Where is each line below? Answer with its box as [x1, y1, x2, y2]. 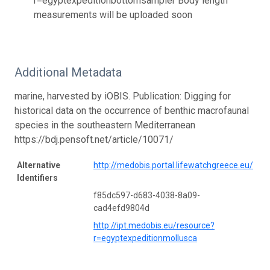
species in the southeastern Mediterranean [14, 119, 195, 131]
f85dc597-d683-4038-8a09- [93, 190, 200, 200]
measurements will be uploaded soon [34, 8, 192, 20]
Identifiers [17, 172, 58, 183]
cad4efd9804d [93, 202, 149, 213]
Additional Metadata [14, 64, 122, 80]
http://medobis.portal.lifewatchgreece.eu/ [93, 160, 253, 170]
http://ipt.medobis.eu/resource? [93, 220, 215, 230]
